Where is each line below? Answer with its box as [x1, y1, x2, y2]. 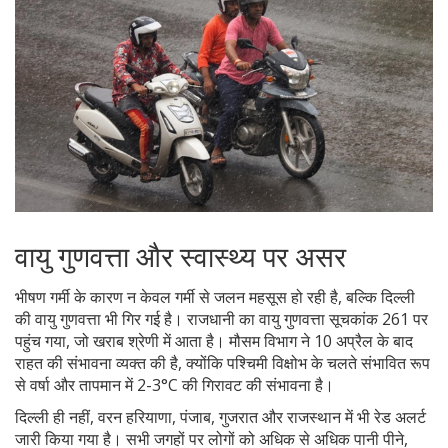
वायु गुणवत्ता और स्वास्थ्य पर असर [15, 237, 346, 276]
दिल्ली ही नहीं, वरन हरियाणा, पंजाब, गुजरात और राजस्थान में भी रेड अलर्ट [15, 406, 426, 429]
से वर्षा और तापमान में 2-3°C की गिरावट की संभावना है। [15, 374, 334, 397]
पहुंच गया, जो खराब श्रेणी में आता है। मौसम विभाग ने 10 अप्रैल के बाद [15, 330, 413, 353]
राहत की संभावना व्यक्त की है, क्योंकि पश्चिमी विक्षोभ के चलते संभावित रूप [15, 352, 430, 375]
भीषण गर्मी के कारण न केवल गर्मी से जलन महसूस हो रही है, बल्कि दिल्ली [15, 286, 415, 309]
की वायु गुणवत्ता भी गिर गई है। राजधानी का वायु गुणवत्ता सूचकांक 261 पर [15, 308, 428, 331]
